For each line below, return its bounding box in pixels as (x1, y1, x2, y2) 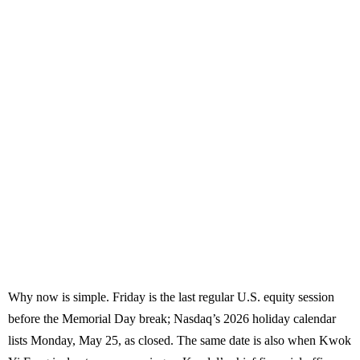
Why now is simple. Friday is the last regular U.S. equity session (8, 290, 334, 305)
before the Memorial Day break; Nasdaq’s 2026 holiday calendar (8, 312, 336, 326)
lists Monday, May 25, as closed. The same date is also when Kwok (8, 333, 351, 348)
